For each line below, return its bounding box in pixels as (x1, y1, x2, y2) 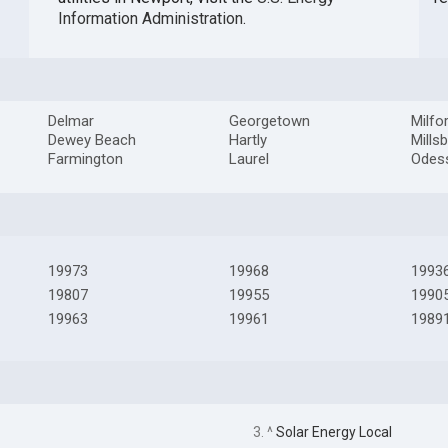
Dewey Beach (47, 131, 136, 150)
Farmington (47, 150, 123, 169)
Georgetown (229, 112, 311, 131)
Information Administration (57, 9, 243, 29)
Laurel (229, 150, 270, 169)
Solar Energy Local (275, 423, 392, 440)
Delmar (47, 112, 94, 131)
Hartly (229, 131, 268, 150)
